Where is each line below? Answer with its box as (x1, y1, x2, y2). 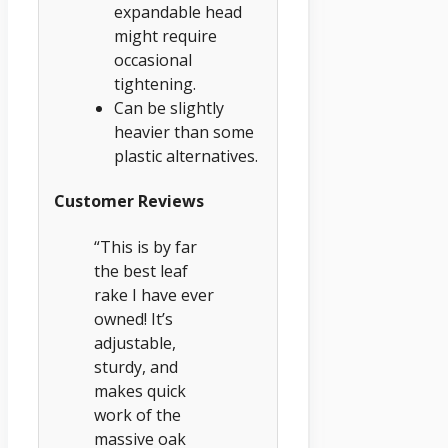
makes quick (94, 379, 186, 402)
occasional (114, 49, 192, 72)
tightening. (114, 73, 196, 96)
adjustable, (94, 331, 176, 354)
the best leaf (94, 259, 188, 282)
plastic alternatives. (114, 145, 258, 168)
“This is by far (94, 235, 197, 258)
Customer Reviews (54, 190, 204, 213)
